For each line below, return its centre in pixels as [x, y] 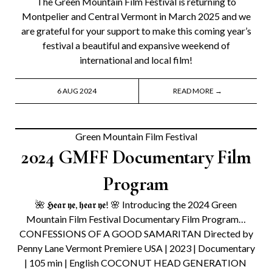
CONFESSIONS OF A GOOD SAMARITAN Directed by [136, 234]
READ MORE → [198, 91]
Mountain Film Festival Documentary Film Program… [136, 219]
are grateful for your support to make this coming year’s [136, 31]
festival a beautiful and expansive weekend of [136, 46]
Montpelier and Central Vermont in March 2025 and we [136, 16]
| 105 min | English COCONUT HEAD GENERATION [136, 263]
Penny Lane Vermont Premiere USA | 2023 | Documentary [136, 248]
